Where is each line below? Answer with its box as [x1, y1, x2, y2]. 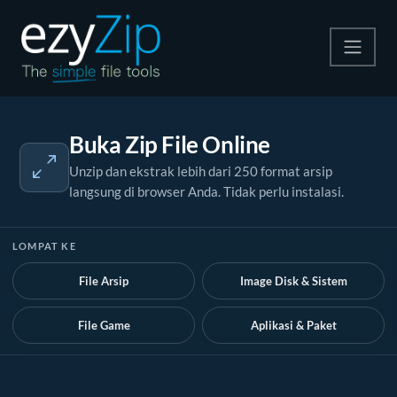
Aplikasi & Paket [250, 318, 337, 332]
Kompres [11, 107, 66, 124]
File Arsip [79, 274, 128, 288]
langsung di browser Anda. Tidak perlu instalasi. [69, 184, 344, 199]
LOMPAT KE [12, 240, 76, 252]
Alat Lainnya [11, 227, 87, 244]
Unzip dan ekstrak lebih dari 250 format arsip [69, 164, 332, 179]
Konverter [11, 187, 74, 204]
